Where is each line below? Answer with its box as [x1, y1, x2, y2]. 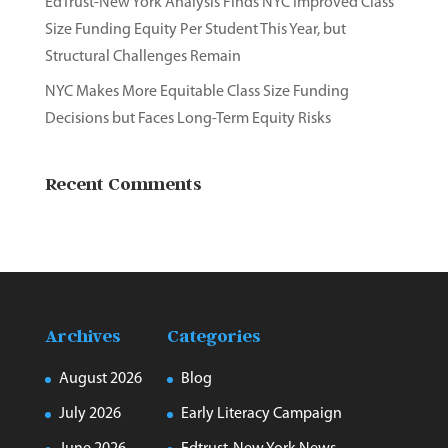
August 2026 [58, 371, 142, 387]
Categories [166, 325, 261, 346]
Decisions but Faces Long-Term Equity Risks [44, 111, 331, 127]
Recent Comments [44, 173, 202, 194]
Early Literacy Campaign [180, 406, 342, 422]
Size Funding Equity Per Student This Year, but [44, 22, 346, 38]
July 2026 [58, 406, 121, 422]
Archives [44, 325, 121, 346]
